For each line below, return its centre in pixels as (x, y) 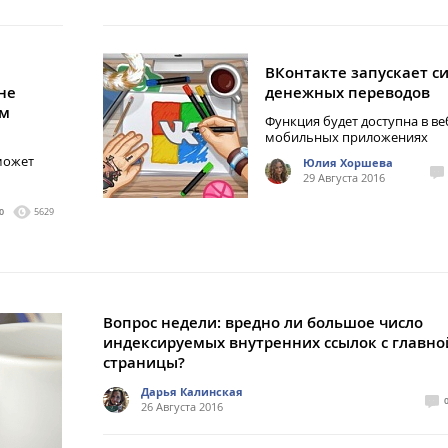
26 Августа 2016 (182, 406)
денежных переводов (347, 92)
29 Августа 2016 (344, 177)
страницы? (144, 362)
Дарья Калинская (192, 391)
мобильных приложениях (346, 137)
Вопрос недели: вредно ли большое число (263, 322)
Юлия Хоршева (348, 162)
